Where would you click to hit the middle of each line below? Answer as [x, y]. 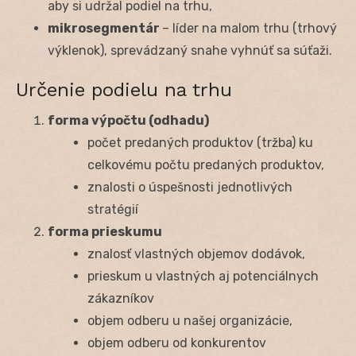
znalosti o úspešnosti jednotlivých [190, 187]
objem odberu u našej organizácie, [190, 320]
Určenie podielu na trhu [124, 89]
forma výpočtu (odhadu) [128, 120]
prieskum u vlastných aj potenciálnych [203, 276]
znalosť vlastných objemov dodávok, [196, 253]
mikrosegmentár [105, 28]
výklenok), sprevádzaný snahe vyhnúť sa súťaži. [190, 50]
